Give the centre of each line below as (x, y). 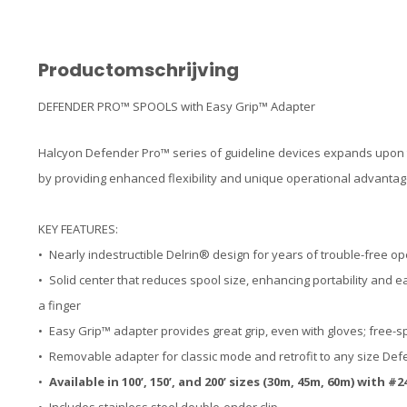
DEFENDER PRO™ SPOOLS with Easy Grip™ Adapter (177, 106)
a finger (60, 306)
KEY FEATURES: (78, 229)
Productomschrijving (139, 70)
